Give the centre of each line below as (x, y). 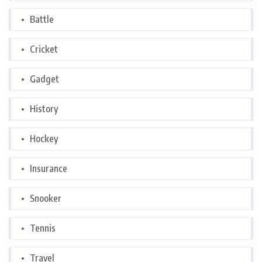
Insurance (49, 169)
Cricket (44, 49)
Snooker (46, 199)
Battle (42, 20)
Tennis (43, 228)
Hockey (44, 139)
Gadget (44, 79)
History (44, 109)
